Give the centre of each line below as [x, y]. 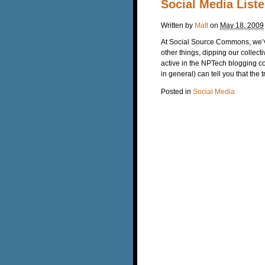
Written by [178, 25]
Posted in [177, 91]
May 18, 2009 [242, 25]
